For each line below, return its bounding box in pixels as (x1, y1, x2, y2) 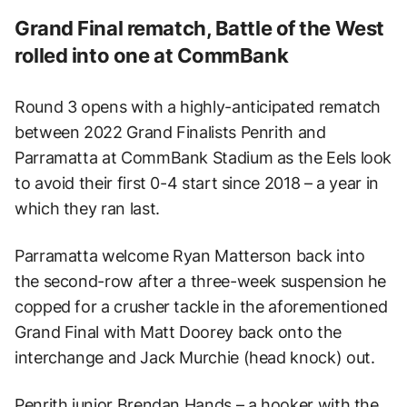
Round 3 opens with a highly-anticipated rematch (15, 96, 382, 116)
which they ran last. (15, 198, 160, 218)
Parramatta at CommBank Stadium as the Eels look (15, 147, 392, 167)
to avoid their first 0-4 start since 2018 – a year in (15, 173, 379, 193)
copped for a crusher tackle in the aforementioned (15, 296, 388, 316)
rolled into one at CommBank (15, 43, 289, 67)
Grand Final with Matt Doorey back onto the (15, 322, 342, 342)
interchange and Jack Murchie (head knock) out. (15, 347, 375, 367)
